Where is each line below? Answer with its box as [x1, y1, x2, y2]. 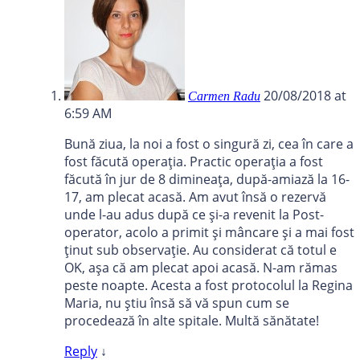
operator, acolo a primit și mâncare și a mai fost [64, 223, 354, 242]
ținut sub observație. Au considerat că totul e [64, 241, 337, 260]
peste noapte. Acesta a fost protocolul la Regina [64, 276, 353, 295]
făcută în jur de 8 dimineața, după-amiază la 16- [64, 170, 350, 189]
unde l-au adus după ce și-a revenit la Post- [64, 206, 324, 224]
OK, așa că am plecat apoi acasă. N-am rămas [64, 259, 337, 277]
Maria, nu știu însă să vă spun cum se [64, 294, 289, 313]
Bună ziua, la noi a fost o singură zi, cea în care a [64, 135, 354, 153]
